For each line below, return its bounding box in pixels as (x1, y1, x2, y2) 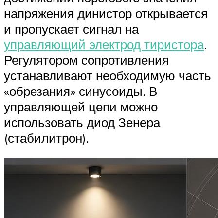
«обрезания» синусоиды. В (4, 83, 157, 99)
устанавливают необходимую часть (4, 68, 211, 84)
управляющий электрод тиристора (4, 36, 204, 53)
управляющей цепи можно (4, 99, 158, 115)
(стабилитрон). (4, 130, 89, 146)
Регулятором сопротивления (4, 52, 169, 68)
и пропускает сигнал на (4, 21, 139, 37)
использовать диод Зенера (4, 114, 160, 130)
